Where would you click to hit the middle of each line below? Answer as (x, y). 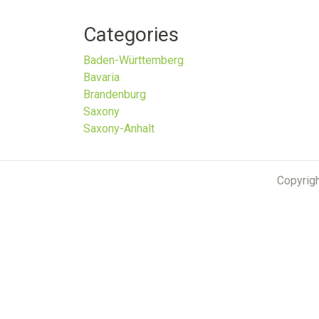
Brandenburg (115, 94)
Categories (131, 35)
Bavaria (101, 77)
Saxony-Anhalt (119, 129)
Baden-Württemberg (134, 60)
